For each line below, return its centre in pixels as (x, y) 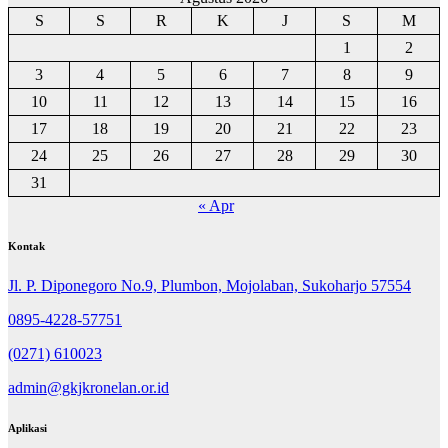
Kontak (26, 245)
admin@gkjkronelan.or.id (88, 387)
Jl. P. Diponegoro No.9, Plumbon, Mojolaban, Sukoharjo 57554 (209, 285)
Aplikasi (27, 427)
